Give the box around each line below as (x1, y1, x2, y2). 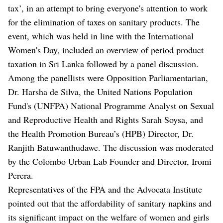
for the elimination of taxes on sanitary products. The (8, 16, 200, 28)
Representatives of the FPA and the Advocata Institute (8, 183, 202, 196)
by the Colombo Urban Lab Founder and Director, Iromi (8, 155, 212, 168)
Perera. (8, 169, 33, 182)
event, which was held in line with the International (8, 30, 194, 42)
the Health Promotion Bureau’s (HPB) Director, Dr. (8, 127, 194, 140)
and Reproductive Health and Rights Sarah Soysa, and (8, 113, 203, 126)
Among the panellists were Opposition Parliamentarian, (8, 72, 208, 84)
